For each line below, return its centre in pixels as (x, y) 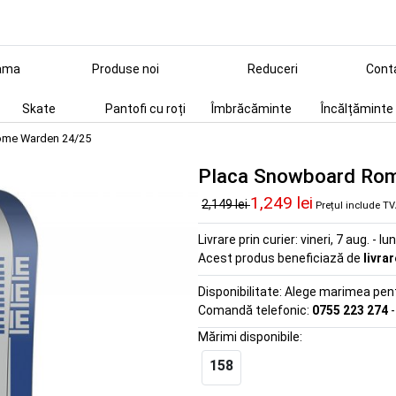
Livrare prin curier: (249, 240)
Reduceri (272, 69)
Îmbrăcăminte (251, 109)
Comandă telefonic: (255, 310)
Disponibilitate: (241, 292)
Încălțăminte (357, 109)
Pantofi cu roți (145, 109)
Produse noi (126, 69)
